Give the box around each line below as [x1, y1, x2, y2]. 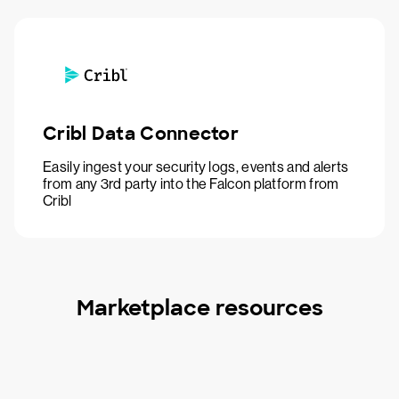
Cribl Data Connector [43, 122, 239, 145]
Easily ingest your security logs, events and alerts [43, 159, 349, 175]
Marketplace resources [76, 294, 323, 322]
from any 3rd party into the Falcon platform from [43, 175, 339, 192]
